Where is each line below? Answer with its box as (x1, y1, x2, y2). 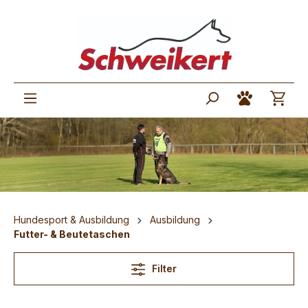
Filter (152, 262, 177, 274)
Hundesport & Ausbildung (14, 213, 129, 225)
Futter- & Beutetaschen (14, 228, 130, 240)
